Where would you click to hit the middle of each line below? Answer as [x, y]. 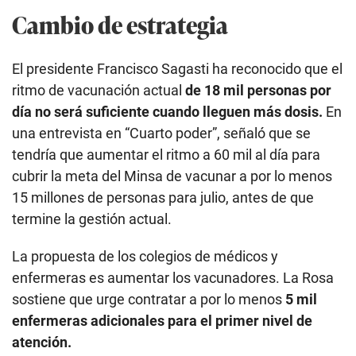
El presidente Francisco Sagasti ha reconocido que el [177, 68]
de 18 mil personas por [257, 90]
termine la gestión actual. [92, 219]
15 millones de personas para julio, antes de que [163, 197]
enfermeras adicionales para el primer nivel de [162, 320]
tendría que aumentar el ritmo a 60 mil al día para [166, 154]
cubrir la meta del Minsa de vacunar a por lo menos [172, 176]
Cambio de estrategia [120, 24]
